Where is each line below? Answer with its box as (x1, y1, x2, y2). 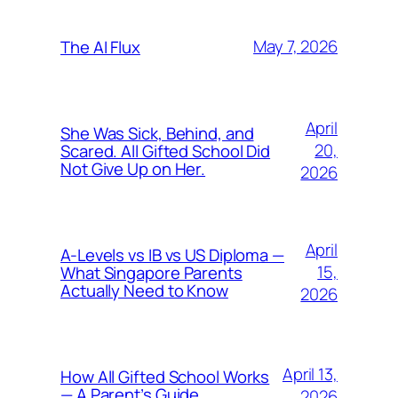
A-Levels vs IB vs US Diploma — (60, 243, 284, 267)
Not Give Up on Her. (60, 156, 206, 180)
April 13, (282, 362, 338, 386)
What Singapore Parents (60, 260, 243, 284)
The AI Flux (60, 35, 140, 59)
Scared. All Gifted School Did (60, 139, 271, 163)
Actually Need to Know (60, 278, 228, 302)
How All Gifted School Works (60, 364, 270, 388)
